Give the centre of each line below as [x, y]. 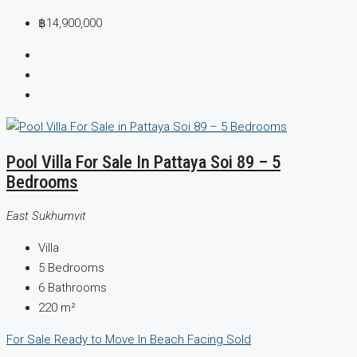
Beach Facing [188, 340]
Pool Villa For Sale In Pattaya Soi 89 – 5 [143, 161]
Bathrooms [77, 288]
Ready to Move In [102, 340]
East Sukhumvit [46, 216]
